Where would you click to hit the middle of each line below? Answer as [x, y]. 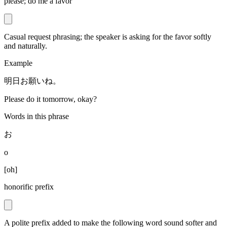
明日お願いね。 [32, 81]
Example [18, 63]
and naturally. [26, 46]
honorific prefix [29, 187]
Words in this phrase [36, 117]
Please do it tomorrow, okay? [50, 99]
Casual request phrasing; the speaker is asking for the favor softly [108, 37]
